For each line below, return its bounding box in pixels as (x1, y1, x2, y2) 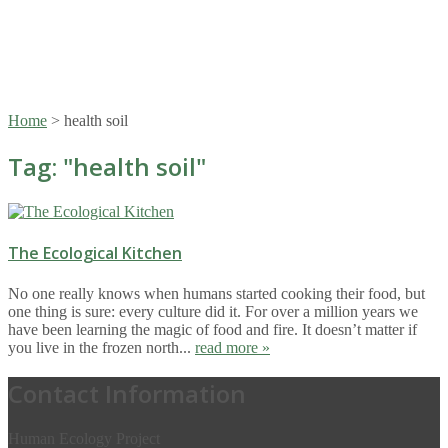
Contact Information (8, 377, 246, 411)
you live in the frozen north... (8, 339, 195, 357)
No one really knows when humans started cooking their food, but (8, 285, 425, 303)
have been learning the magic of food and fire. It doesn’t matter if (8, 321, 417, 339)
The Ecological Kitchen (8, 242, 182, 265)
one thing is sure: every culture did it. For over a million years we (8, 303, 418, 321)
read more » (195, 339, 270, 357)
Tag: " (8, 149, 73, 183)
